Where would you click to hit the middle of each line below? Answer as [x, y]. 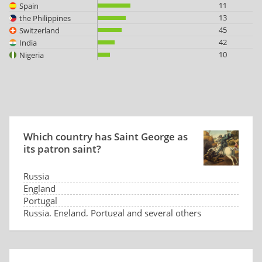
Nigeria [32, 55]
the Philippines [45, 18]
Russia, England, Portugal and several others [112, 213]
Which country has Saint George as [106, 137]
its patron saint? [62, 149]
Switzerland [39, 30]
